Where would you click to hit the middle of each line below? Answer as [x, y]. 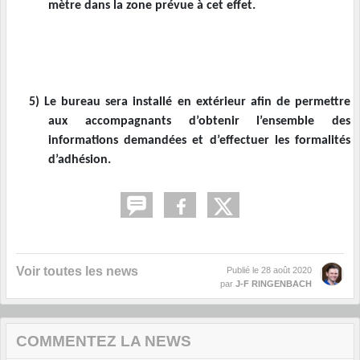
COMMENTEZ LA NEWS [104, 342]
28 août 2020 [286, 270]
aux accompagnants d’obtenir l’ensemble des [199, 122]
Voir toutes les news [77, 272]
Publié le [244, 270]
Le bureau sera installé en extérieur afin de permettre [198, 102]
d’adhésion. [80, 160]
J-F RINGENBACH [274, 284]
